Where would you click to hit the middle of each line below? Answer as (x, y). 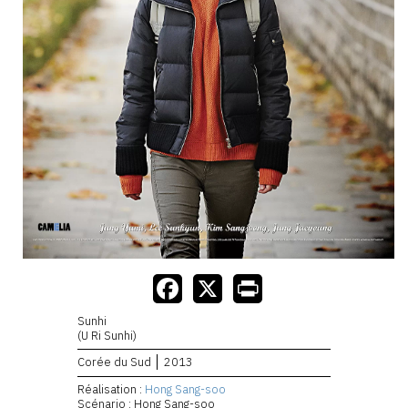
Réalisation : (111, 390)
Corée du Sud (114, 362)
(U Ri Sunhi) (107, 335)
